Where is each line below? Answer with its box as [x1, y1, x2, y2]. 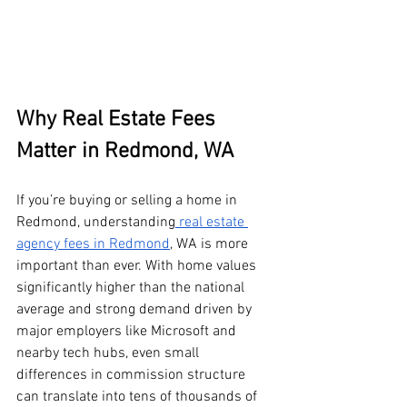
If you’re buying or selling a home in [16, 192, 241, 211]
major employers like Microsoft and [16, 323, 240, 342]
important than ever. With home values [16, 257, 260, 276]
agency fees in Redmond [16, 235, 170, 254]
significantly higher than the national [16, 279, 248, 298]
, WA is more [170, 235, 252, 254]
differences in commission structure [16, 366, 249, 385]
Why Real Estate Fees [16, 107, 221, 134]
